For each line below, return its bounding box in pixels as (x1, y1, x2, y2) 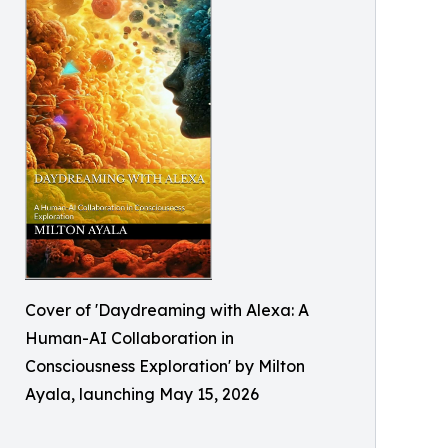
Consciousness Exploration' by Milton (25, 356, 305, 377)
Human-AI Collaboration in (25, 328, 234, 349)
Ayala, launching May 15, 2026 (25, 384, 259, 405)
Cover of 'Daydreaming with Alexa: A (25, 300, 309, 321)
